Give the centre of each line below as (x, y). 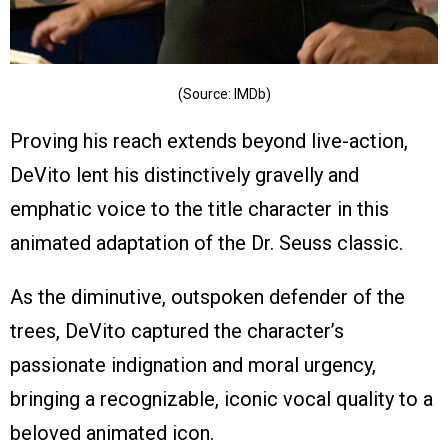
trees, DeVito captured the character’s (177, 330)
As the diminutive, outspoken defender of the (207, 296)
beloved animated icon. (112, 432)
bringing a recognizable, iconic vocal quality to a (221, 398)
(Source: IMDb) (224, 93)
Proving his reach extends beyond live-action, (209, 140)
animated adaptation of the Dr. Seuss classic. (206, 242)
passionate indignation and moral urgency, (193, 364)
